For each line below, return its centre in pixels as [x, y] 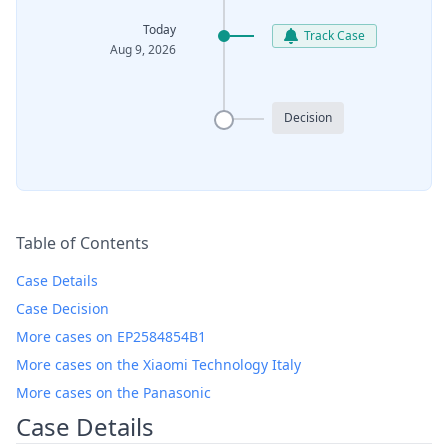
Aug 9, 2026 [143, 49]
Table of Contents [82, 243]
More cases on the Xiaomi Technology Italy [158, 364]
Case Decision [62, 308]
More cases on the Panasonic [113, 392]
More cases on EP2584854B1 [111, 336]
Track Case [334, 35]
